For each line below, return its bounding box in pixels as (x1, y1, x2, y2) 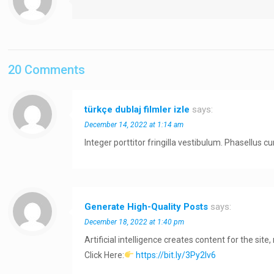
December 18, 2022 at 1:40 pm (84, 218, 185, 226)
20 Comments (8, 62, 86, 77)
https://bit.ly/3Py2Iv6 (136, 250, 217, 260)
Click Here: (84, 250, 125, 260)
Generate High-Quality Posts (84, 201, 209, 212)
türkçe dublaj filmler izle (84, 104, 190, 115)
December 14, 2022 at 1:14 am (84, 120, 184, 129)
